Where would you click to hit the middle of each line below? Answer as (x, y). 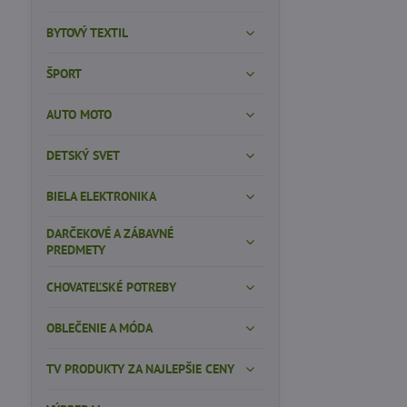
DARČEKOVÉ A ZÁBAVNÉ (109, 233)
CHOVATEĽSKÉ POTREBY (111, 287)
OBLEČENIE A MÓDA (99, 328)
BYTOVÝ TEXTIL (87, 33)
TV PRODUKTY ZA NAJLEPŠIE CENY (140, 369)
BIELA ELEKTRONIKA (101, 196)
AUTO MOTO (79, 114)
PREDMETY (75, 250)
